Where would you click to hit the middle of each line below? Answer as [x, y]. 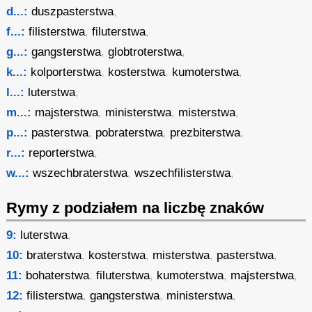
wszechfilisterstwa [183, 173]
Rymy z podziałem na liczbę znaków [135, 208]
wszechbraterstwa [80, 173]
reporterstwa [62, 153]
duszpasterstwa [73, 11]
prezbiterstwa [205, 133]
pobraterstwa [130, 133]
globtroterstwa [145, 52]
